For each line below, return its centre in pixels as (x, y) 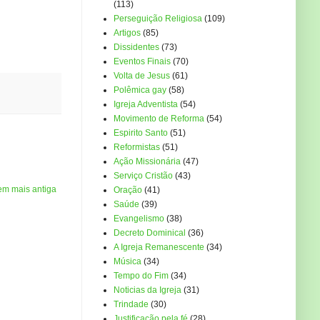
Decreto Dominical (150, 233)
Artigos (127, 33)
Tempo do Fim (141, 276)
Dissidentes (136, 47)
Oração (128, 190)
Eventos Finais (142, 62)
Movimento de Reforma (159, 119)
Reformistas (137, 147)
